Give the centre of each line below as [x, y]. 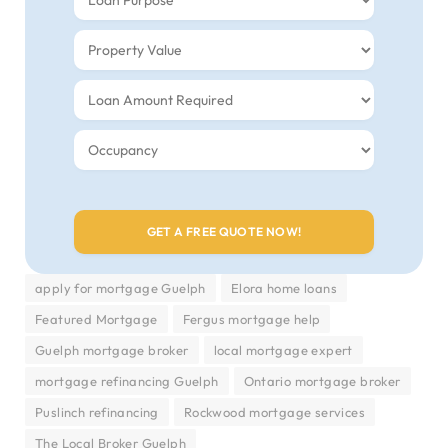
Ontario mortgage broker [322, 380]
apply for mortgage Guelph [120, 287]
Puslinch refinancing [97, 411]
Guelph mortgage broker [112, 349]
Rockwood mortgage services [274, 411]
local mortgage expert [283, 349]
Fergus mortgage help [251, 318]
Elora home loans [283, 287]
